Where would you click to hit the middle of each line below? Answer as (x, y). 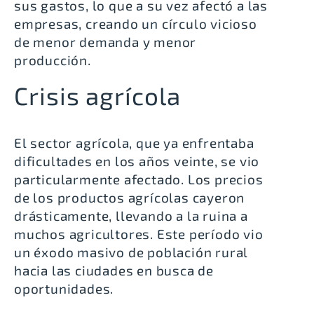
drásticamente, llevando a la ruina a (131, 215)
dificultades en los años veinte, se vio (137, 161)
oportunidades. (64, 288)
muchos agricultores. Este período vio (139, 233)
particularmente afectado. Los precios (139, 179)
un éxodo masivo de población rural (131, 252)
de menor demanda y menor (105, 42)
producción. (53, 60)
